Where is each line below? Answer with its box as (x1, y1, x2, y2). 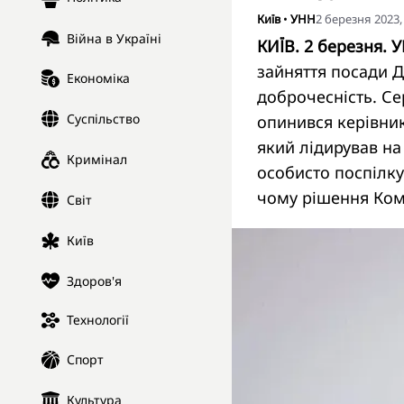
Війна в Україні (67, 30, 161, 48)
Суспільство (67, 110, 140, 128)
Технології (67, 311, 129, 329)
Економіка (67, 69, 130, 87)
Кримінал (67, 151, 127, 169)
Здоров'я (67, 271, 122, 289)
